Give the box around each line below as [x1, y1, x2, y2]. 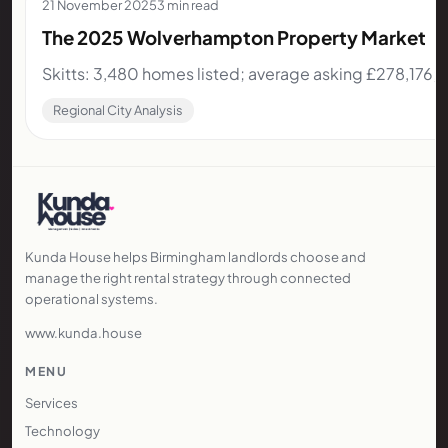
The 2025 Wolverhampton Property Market [42, 26, 426, 50]
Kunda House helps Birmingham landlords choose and [25, 247, 366, 265]
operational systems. [25, 289, 158, 307]
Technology [25, 421, 100, 439]
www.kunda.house [25, 323, 142, 341]
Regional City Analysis [53, 102, 184, 119]
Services [25, 393, 78, 411]
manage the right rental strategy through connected [25, 268, 351, 286]
